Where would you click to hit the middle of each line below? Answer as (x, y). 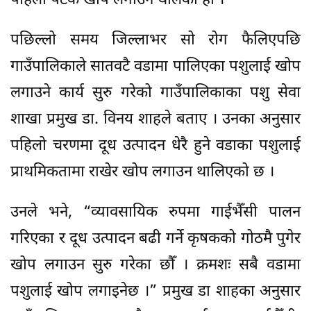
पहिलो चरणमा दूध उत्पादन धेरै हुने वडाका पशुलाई (155, 146)
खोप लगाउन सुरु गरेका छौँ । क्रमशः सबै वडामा (155, 265)
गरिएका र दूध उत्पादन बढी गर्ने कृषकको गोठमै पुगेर (155, 239)
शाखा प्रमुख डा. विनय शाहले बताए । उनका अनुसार (155, 119)
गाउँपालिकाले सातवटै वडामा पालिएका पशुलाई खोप (155, 67)
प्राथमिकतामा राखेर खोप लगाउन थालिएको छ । (142, 172)
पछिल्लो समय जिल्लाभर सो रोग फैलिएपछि (155, 40)
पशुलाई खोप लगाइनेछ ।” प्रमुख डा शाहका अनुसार (155, 292)
